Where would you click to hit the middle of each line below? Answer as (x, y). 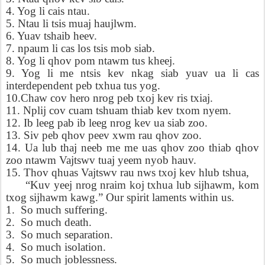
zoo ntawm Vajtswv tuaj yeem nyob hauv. (101, 160)
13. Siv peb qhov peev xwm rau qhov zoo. (104, 135)
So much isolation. (63, 247)
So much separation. (67, 235)
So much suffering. (64, 210)
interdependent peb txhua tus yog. (83, 85)
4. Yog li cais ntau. (48, 11)
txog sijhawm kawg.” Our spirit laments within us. (120, 197)
